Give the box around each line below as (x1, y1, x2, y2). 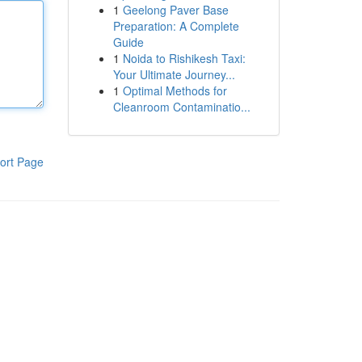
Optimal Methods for (122, 82, 227, 99)
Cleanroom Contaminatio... (112, 99, 250, 115)
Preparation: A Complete (112, 18, 239, 34)
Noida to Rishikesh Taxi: (122, 50, 246, 66)
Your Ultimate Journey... (112, 66, 235, 82)
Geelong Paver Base (122, 2, 229, 18)
